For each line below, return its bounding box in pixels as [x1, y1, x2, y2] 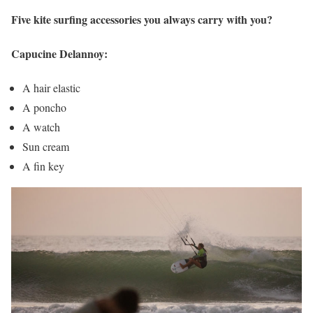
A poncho [22, 100, 66, 115]
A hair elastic [22, 80, 80, 96]
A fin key [22, 159, 64, 174]
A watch [22, 119, 60, 135]
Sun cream [22, 139, 69, 154]
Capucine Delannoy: [11, 45, 108, 61]
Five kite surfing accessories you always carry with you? [11, 10, 272, 27]
